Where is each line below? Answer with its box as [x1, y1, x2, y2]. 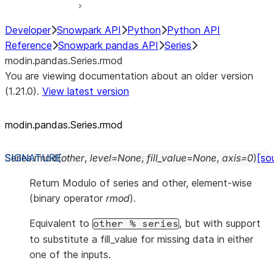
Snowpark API [57, 24, 121, 36]
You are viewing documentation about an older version [5, 70, 253, 82]
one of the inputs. [29, 248, 111, 261]
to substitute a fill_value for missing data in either [29, 233, 253, 245]
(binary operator [29, 192, 106, 204]
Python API [167, 24, 220, 36]
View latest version [42, 85, 129, 97]
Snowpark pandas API [58, 39, 158, 51]
